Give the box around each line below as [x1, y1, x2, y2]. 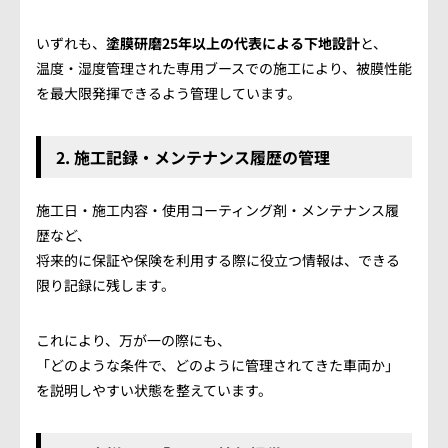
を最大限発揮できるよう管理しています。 [36, 83, 301, 103]
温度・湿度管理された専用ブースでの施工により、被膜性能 [36, 58, 412, 78]
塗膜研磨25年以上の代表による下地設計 [106, 33, 360, 53]
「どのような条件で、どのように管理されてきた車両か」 [36, 355, 399, 375]
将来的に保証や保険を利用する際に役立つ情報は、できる [36, 250, 400, 270]
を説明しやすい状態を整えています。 [36, 380, 272, 400]
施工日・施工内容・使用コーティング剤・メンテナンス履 [36, 200, 399, 220]
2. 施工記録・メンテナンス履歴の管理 [56, 145, 330, 169]
